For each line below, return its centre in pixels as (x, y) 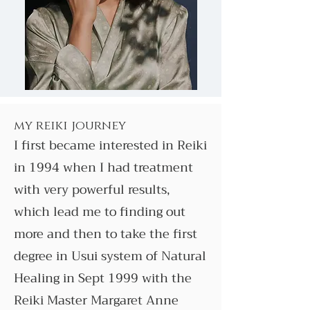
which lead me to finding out (100, 212)
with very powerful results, (92, 190)
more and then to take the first (106, 234)
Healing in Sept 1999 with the (103, 278)
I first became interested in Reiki (110, 145)
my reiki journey (72, 126)
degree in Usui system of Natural (110, 256)
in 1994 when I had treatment (103, 167)
